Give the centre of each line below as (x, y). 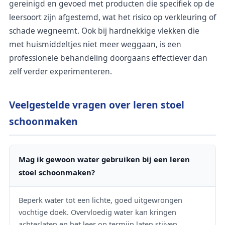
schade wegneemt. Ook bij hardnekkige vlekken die (104, 31)
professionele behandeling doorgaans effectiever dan (108, 58)
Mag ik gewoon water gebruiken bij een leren (104, 159)
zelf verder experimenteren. (61, 72)
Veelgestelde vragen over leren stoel (97, 105)
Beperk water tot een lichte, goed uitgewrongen (100, 200)
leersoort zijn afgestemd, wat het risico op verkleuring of (113, 17)
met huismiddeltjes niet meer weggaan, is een (95, 44)
